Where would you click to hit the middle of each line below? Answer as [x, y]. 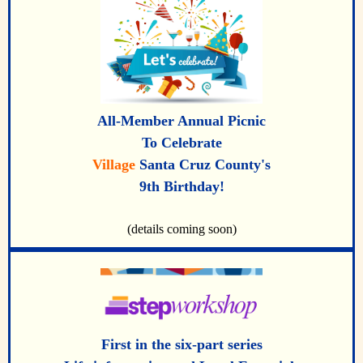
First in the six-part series [181, 344]
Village [114, 165]
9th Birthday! [181, 187]
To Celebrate [181, 143]
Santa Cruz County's [203, 165]
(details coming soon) [181, 229]
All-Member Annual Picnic [181, 121]
